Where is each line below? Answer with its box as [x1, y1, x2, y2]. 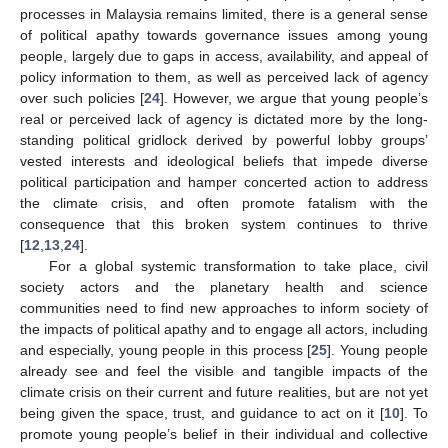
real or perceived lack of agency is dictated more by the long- [20, 110, 428, 127]
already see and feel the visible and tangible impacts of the [20, 362, 428, 379]
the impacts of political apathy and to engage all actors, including [20, 320, 428, 337]
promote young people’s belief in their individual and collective [20, 425, 428, 442]
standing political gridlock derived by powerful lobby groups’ [20, 131, 428, 148]
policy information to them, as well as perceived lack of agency [20, 68, 428, 85]
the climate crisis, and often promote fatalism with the [20, 194, 428, 211]
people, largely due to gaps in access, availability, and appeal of [20, 47, 428, 64]
